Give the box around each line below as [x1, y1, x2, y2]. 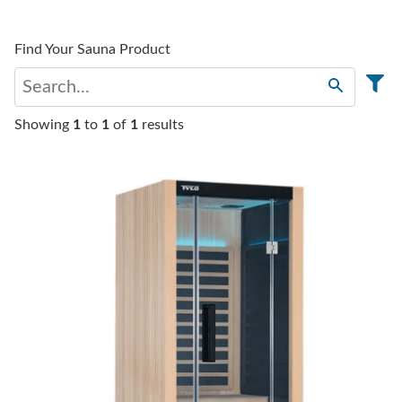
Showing [14, 118, 73, 133]
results [138, 118, 184, 133]
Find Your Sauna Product [14, 42, 170, 57]
